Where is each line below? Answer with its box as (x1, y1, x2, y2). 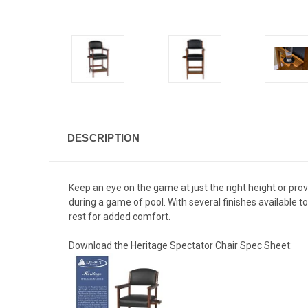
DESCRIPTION (67, 131, 140, 144)
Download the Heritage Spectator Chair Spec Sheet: (69, 239, 292, 251)
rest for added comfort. (69, 210, 170, 222)
